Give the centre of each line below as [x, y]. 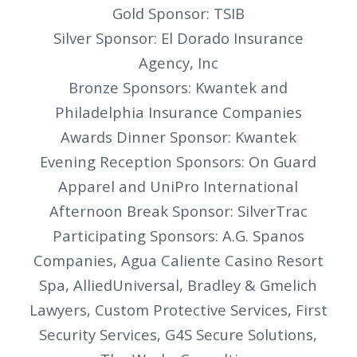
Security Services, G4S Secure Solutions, [178, 335]
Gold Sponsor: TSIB [178, 14]
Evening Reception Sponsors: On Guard [178, 162]
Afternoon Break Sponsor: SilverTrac [178, 211]
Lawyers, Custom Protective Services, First [178, 310]
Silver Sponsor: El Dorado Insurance [178, 38]
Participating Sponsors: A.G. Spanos [178, 236]
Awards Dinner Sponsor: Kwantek [178, 137]
